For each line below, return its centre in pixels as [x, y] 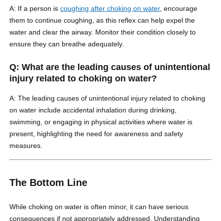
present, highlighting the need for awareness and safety [96, 134]
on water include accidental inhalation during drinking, [93, 110]
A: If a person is [35, 9]
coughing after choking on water [110, 9]
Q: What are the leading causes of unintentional [110, 67]
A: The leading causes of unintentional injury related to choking [108, 98]
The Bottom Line [49, 183]
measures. [26, 146]
